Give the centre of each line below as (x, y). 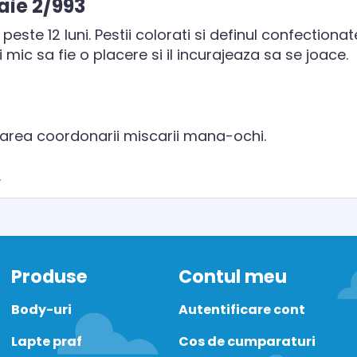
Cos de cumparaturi (247, 341)
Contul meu (233, 277)
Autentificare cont (242, 310)
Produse (49, 277)
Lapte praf (47, 341)
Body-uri (41, 310)
